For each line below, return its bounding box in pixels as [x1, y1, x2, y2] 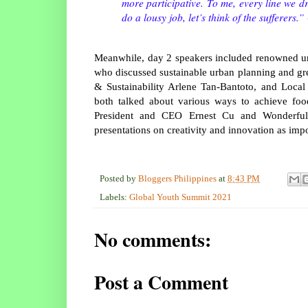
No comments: [94, 225, 211, 254]
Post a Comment [94, 267, 228, 296]
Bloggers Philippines [138, 173, 217, 184]
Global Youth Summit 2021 [129, 192, 232, 202]
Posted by [100, 173, 138, 184]
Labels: [100, 192, 129, 202]
